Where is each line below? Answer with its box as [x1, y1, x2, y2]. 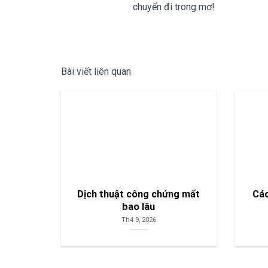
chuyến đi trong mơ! [133, 1, 215, 13]
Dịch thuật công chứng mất [77, 188, 200, 200]
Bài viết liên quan [61, 66, 131, 77]
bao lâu [122, 201, 156, 213]
